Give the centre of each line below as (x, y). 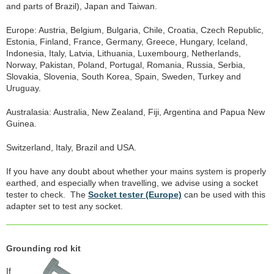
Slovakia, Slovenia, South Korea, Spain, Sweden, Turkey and (124, 76)
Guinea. (21, 123)
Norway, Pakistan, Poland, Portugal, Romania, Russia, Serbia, (126, 65)
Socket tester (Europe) (135, 194)
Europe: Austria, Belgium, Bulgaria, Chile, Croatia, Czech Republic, (135, 30)
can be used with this (224, 194)
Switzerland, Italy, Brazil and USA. (71, 147)
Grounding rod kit (43, 248)
